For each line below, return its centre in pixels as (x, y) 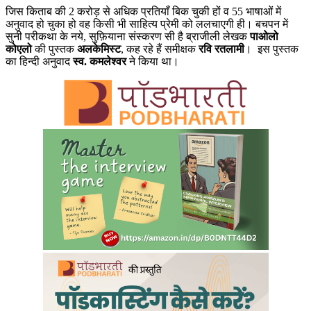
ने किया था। (153, 61)
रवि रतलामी (221, 49)
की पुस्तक (56, 49)
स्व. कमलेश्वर (100, 61)
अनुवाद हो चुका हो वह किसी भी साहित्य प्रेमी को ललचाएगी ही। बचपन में (147, 24)
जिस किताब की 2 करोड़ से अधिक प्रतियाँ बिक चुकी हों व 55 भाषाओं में (143, 11)
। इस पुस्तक (271, 49)
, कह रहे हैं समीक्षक (160, 49)
